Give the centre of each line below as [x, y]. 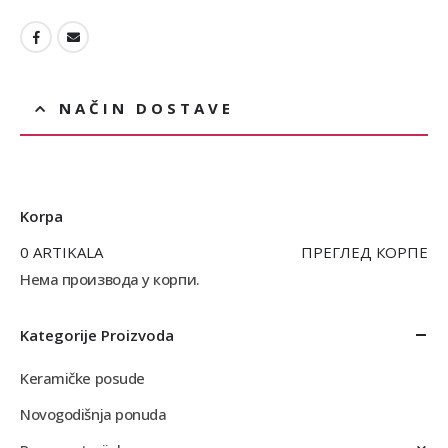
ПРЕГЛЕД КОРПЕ [364, 252]
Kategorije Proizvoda [97, 335]
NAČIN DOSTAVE [146, 108]
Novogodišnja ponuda [93, 414]
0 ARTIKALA [61, 252]
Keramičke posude [82, 378]
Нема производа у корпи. [110, 279]
